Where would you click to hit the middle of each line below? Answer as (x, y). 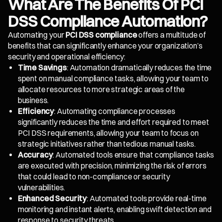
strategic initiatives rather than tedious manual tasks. (107, 144)
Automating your (37, 35)
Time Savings (42, 68)
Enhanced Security (52, 199)
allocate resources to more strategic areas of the (101, 90)
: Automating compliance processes (115, 111)
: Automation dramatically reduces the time (139, 68)
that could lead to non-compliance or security (94, 177)
